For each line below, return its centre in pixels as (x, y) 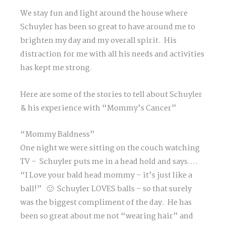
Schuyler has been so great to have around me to (108, 27)
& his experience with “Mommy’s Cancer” (98, 108)
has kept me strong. (56, 68)
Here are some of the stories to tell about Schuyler (111, 95)
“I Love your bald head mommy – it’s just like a (106, 176)
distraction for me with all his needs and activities (112, 55)
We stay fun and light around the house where (104, 14)
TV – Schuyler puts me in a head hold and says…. (109, 162)
